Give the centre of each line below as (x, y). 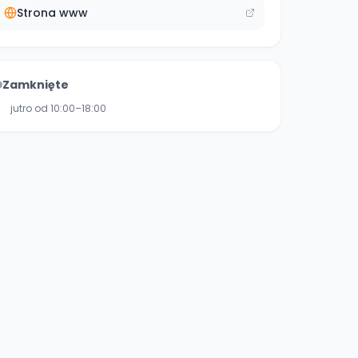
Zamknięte (36, 85)
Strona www (52, 13)
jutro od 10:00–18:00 (58, 108)
